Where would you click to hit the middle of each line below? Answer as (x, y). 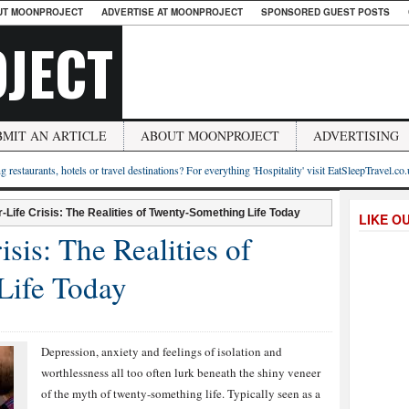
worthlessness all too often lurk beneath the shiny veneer (181, 372)
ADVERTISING (356, 136)
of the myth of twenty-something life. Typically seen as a (181, 393)
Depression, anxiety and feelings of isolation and (162, 351)
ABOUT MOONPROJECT (210, 136)
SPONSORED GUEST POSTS (325, 12)
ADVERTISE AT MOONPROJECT (172, 12)
